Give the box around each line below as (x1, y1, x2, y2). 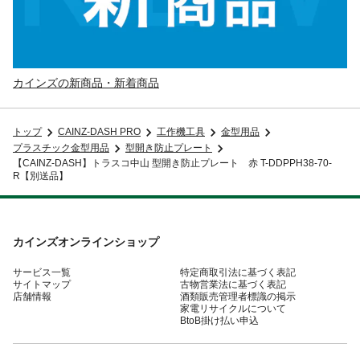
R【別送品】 (13, 170, 68, 182)
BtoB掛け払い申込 (180, 314, 259, 326)
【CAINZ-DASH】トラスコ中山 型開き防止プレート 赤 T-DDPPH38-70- (13, 157, 332, 169)
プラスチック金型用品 (13, 142, 109, 154)
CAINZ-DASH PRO (58, 126, 141, 138)
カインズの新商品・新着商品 (13, 76, 159, 89)
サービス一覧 (13, 266, 71, 278)
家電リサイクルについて (180, 302, 286, 314)
